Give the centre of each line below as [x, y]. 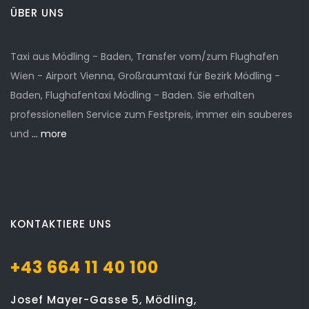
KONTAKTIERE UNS [61, 224]
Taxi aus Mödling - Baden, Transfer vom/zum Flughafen [144, 57]
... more [48, 134]
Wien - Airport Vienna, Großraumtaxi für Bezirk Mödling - [145, 76]
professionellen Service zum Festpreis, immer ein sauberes [151, 114]
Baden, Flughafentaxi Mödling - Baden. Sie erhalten [132, 95]
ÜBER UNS [37, 13]
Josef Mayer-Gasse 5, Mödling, [103, 300]
